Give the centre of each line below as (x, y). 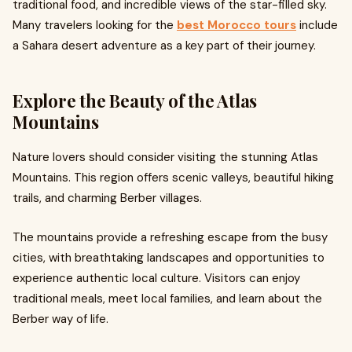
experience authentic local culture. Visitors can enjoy (156, 278)
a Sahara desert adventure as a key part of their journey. (164, 46)
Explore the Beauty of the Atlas (135, 101)
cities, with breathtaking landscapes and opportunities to (169, 258)
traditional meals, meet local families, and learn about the (167, 299)
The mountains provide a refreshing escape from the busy (170, 237)
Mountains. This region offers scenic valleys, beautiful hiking (173, 178)
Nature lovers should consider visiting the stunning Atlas (165, 157)
